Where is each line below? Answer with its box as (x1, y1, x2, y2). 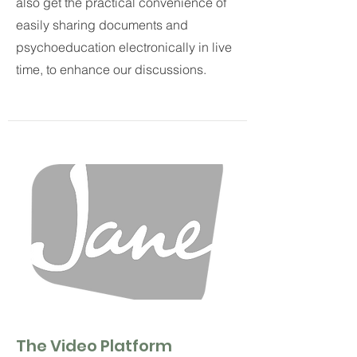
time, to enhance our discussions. (16, 61, 210, 77)
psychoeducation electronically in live (16, 39, 232, 55)
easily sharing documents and (16, 17, 188, 33)
